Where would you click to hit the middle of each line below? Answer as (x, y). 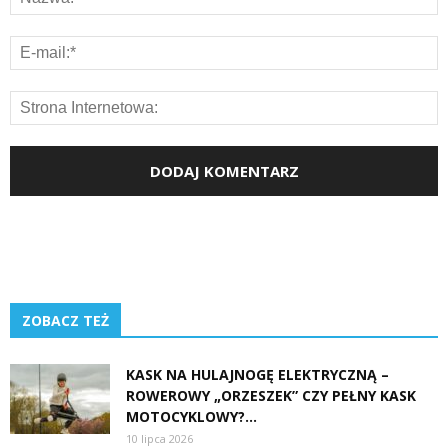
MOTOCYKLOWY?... (191, 417)
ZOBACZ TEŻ (65, 321)
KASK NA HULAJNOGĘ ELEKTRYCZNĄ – (257, 375)
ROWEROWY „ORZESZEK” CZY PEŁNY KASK (271, 396)
